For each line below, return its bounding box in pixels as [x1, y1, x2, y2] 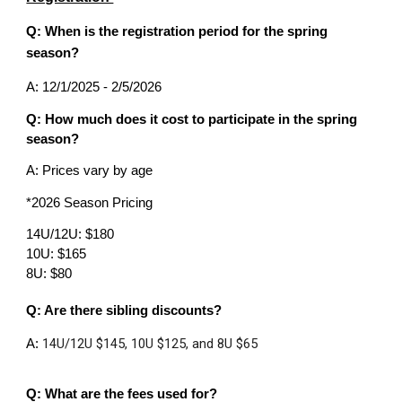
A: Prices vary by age [26, 163, 153, 179]
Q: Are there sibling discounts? [26, 302, 223, 318]
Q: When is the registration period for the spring [26, 24, 328, 39]
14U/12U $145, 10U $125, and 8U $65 [42, 336, 258, 353]
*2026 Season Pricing [26, 195, 153, 210]
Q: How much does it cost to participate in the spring [26, 111, 358, 127]
